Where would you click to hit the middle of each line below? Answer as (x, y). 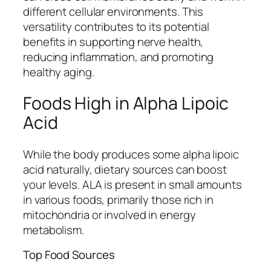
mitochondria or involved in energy (109, 214)
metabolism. (54, 230)
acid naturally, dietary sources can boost (125, 169)
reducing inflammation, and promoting (119, 57)
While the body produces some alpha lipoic (131, 154)
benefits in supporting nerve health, (113, 41)
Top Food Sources (69, 255)
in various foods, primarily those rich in (118, 199)
